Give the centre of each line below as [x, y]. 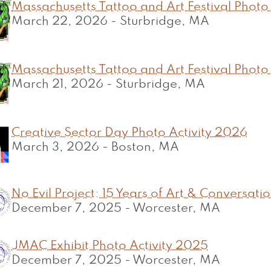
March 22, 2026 [60, 22]
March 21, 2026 [57, 85]
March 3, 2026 [55, 148]
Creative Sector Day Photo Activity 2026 [129, 133]
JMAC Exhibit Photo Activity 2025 [110, 246]
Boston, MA [145, 148]
